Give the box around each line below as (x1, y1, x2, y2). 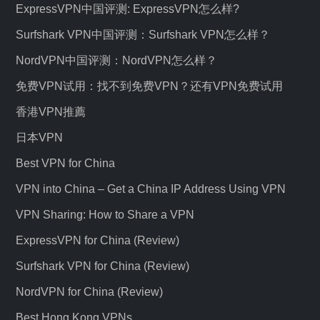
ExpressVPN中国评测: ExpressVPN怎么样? (16, 3, 239, 15)
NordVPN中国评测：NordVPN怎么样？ (16, 54, 217, 66)
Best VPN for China (16, 157, 115, 169)
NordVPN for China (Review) (16, 286, 163, 298)
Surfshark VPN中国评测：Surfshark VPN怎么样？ (16, 29, 270, 41)
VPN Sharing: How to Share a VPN (16, 209, 194, 221)
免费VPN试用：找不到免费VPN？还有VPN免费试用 (16, 80, 283, 92)
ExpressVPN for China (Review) (16, 234, 179, 246)
